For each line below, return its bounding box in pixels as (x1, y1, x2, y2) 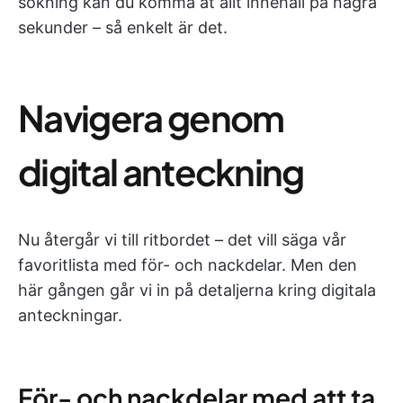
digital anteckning (18, 148, 304, 195)
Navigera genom (18, 94, 284, 141)
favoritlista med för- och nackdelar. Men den (18, 255, 357, 275)
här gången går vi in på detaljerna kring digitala (18, 281, 376, 300)
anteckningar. (18, 306, 122, 326)
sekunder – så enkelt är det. (18, 18, 228, 38)
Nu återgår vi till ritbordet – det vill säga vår (18, 230, 346, 250)
